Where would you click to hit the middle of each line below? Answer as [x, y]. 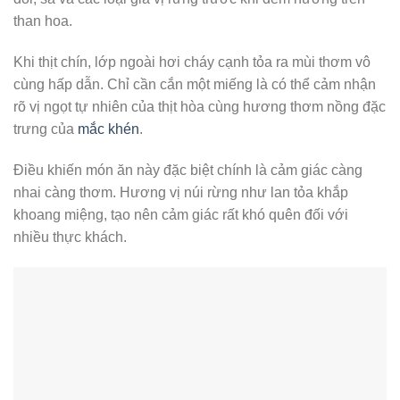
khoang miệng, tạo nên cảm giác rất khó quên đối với [181, 214]
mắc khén [108, 129]
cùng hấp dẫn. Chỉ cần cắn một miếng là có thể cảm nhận [195, 85]
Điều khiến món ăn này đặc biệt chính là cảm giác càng [188, 170]
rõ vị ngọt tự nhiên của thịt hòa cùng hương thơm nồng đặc [200, 107]
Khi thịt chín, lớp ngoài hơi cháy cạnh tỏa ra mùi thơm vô [192, 62]
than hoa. [43, 21]
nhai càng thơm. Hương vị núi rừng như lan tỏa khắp [181, 192]
